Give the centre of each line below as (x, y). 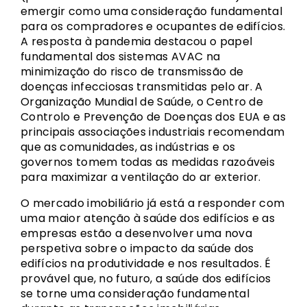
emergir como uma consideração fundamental (152, 11)
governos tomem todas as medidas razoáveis (148, 162)
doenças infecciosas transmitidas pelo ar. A (142, 87)
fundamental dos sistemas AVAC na (121, 57)
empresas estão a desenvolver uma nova (136, 233)
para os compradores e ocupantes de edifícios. (153, 26)
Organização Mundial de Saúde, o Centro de (142, 102)
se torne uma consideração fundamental (135, 294)
